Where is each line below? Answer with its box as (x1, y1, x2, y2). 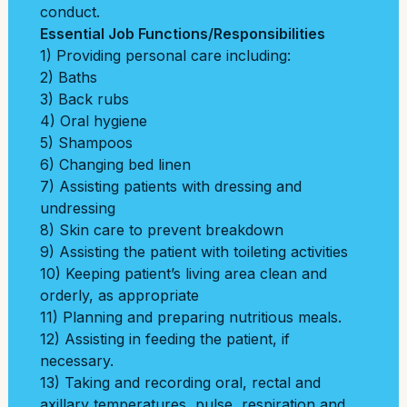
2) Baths (40, 68, 97, 86)
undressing (40, 199, 115, 217)
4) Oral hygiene (40, 112, 147, 130)
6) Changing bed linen (40, 155, 191, 174)
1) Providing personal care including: (40, 46, 291, 65)
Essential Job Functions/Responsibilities (40, 25, 325, 43)
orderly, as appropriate (40, 286, 199, 304)
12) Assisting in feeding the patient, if (40, 330, 290, 348)
